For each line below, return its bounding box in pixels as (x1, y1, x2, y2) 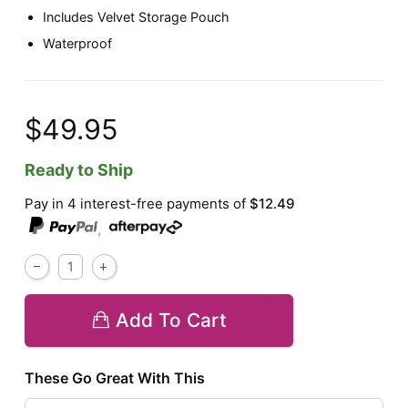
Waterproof (43, 35, 113, 51)
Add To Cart (116, 309, 228, 332)
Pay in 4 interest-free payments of (25, 195, 250, 213)
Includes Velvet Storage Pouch (43, 9, 230, 25)
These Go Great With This (25, 369, 206, 388)
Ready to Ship (25, 160, 134, 180)
